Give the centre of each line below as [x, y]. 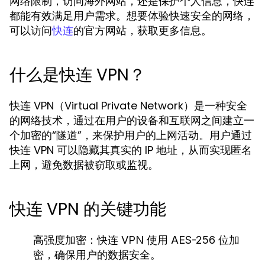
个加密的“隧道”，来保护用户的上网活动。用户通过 [131, 135]
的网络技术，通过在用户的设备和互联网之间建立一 [132, 120]
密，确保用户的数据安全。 [97, 255]
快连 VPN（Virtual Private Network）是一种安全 [128, 106]
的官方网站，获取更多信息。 [143, 30]
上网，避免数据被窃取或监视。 [84, 165]
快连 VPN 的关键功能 [88, 209]
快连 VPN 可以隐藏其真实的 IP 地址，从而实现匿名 [131, 150]
